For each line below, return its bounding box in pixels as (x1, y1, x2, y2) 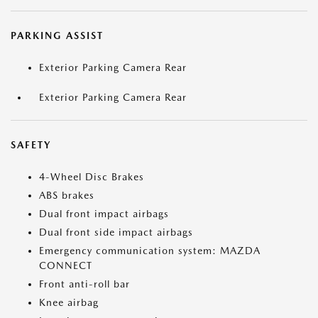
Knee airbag (39, 297, 99, 308)
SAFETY (11, 139, 51, 150)
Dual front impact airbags (39, 208, 169, 219)
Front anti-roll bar (39, 278, 130, 290)
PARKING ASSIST (11, 30, 104, 41)
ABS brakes (39, 190, 94, 201)
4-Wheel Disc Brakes (39, 171, 144, 182)
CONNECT (39, 260, 92, 271)
